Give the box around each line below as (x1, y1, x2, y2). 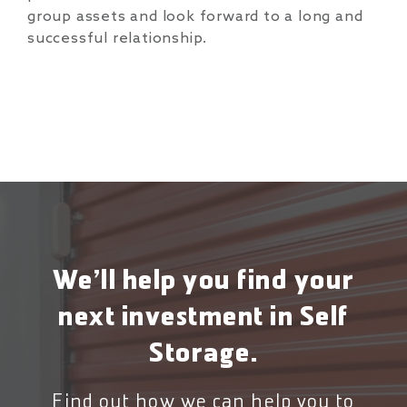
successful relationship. (27, 30, 208, 47)
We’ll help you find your (52, 268, 355, 296)
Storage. (149, 341, 258, 369)
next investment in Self (58, 304, 349, 333)
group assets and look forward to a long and (27, 8, 363, 25)
